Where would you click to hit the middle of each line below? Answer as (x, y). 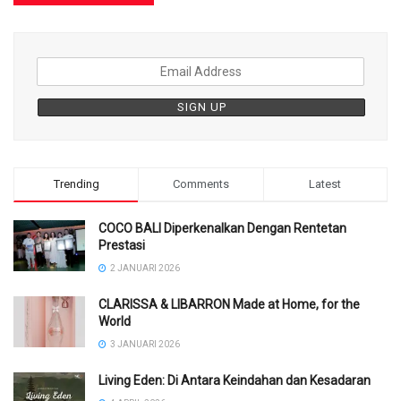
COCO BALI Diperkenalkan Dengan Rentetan (222, 229)
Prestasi (122, 246)
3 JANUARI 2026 (144, 345)
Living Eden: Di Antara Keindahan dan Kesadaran (235, 381)
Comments (200, 184)
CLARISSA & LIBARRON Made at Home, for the (229, 305)
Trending (76, 184)
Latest (325, 184)
